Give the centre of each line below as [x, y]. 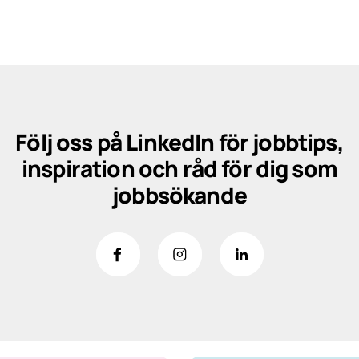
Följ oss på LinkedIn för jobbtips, [179, 142]
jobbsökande [179, 195]
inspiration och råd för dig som [179, 168]
